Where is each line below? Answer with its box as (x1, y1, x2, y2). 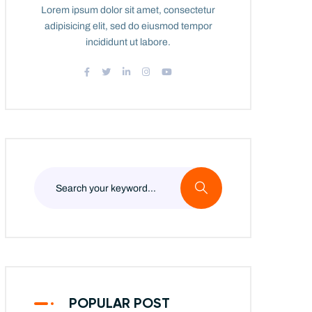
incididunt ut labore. (86, 37, 171, 47)
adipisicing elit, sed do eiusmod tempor (44, 21, 212, 31)
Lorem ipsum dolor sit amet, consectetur (41, 5, 215, 15)
